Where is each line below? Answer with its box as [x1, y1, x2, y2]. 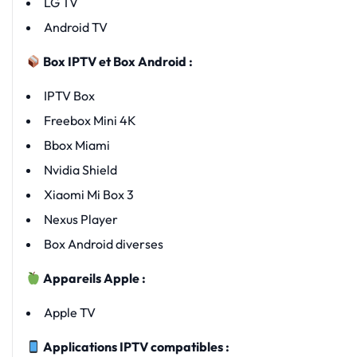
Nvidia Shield [43, 162, 117, 178]
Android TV [43, 19, 108, 36]
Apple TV [43, 304, 96, 321]
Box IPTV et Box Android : [42, 53, 193, 70]
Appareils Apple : [42, 270, 146, 287]
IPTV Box [43, 88, 95, 104]
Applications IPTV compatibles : [42, 339, 229, 355]
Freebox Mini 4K [43, 112, 136, 129]
